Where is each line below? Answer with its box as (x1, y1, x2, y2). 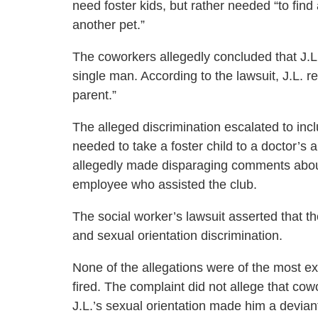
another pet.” (72, 18, 145, 32)
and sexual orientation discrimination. (72, 229, 283, 243)
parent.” (72, 88, 116, 102)
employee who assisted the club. (72, 177, 257, 192)
